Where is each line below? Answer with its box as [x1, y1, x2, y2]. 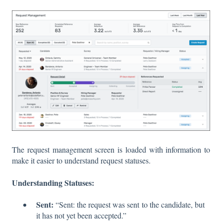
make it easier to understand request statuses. [12, 155, 151, 166]
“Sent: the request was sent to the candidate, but [55, 199, 205, 210]
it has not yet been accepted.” [36, 210, 126, 221]
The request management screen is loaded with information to [12, 144, 210, 155]
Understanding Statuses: [12, 176, 94, 188]
